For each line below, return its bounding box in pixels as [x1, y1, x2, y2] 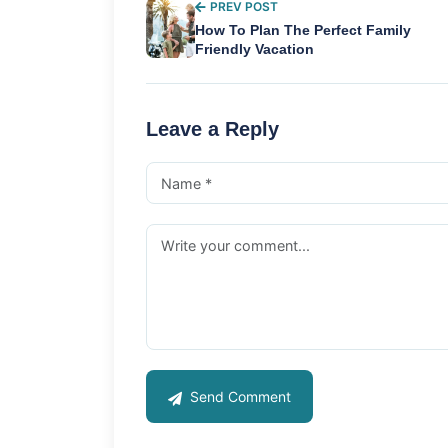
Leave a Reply [146, 118, 279, 141]
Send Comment [186, 388, 291, 406]
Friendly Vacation [194, 42, 314, 58]
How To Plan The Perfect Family [194, 23, 411, 39]
